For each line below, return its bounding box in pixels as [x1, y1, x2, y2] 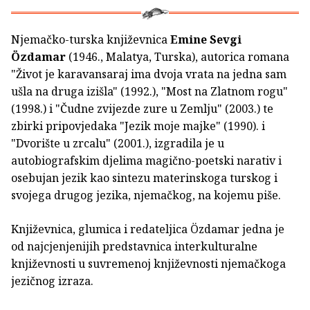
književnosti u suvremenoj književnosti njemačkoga [11, 256, 286, 272]
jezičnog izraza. [11, 273, 93, 289]
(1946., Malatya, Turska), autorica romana [66, 49, 289, 65]
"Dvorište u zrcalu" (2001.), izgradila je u [11, 136, 224, 152]
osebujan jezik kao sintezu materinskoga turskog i [11, 170, 277, 186]
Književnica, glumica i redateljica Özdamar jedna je [11, 221, 284, 237]
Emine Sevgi [170, 32, 241, 48]
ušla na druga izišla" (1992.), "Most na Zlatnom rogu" [11, 84, 288, 100]
